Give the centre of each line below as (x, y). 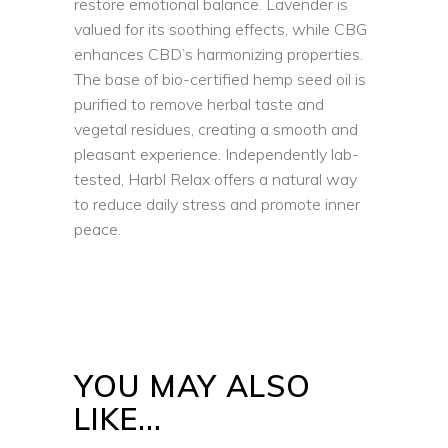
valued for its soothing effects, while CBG (220, 29)
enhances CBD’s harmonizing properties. (218, 54)
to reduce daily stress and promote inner (217, 204)
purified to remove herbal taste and (199, 104)
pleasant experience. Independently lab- (216, 154)
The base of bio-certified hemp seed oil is (220, 79)
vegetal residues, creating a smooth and (216, 129)
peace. (97, 229)
